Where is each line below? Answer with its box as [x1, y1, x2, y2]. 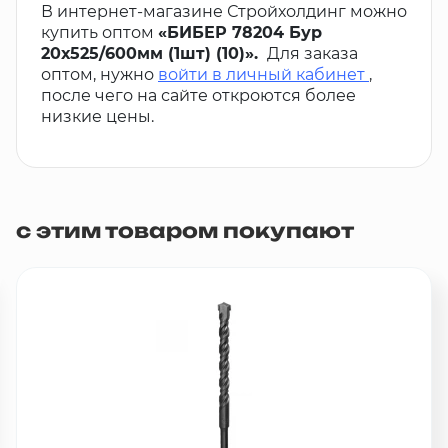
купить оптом [41, 23, 158, 42]
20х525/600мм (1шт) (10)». [41, 44, 263, 63]
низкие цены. [41, 107, 154, 126]
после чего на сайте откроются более [41, 86, 356, 105]
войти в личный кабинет [158, 65, 365, 84]
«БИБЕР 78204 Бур [158, 23, 322, 42]
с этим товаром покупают [16, 218, 354, 243]
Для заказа [263, 44, 358, 63]
